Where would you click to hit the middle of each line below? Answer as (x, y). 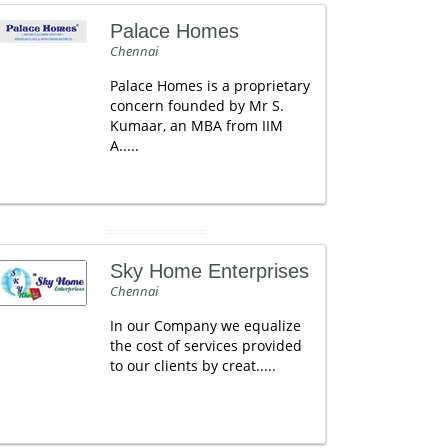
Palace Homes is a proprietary (209, 85)
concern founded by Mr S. (196, 105)
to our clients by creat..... (192, 365)
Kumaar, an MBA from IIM (196, 125)
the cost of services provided (205, 345)
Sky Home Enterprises (209, 270)
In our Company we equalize (205, 325)
